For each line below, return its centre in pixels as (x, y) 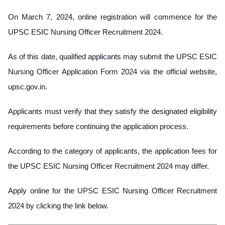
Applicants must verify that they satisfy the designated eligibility (113, 111)
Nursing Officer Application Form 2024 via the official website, (113, 71)
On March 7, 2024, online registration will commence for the (113, 17)
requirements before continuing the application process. (98, 126)
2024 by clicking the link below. (58, 205)
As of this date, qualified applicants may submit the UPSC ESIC (113, 56)
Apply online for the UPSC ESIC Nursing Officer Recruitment (113, 190)
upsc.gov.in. (28, 86)
